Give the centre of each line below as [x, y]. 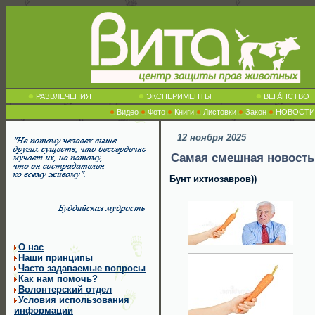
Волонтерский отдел [65, 289]
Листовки [219, 112]
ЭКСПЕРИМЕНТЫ [179, 96]
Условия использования [74, 300]
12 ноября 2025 [212, 137]
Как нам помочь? [58, 279]
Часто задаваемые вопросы [82, 268]
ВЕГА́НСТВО [286, 96]
